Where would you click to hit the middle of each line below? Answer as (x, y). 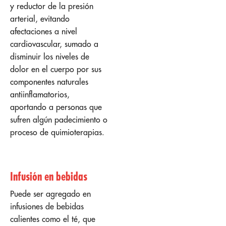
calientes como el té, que (53, 219)
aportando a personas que (56, 107)
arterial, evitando (40, 18)
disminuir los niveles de (50, 56)
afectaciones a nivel (44, 31)
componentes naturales (49, 81)
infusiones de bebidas (47, 206)
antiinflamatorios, (40, 94)
